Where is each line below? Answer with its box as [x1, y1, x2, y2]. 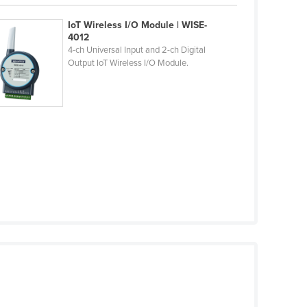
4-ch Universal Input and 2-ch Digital [67, 45, 206, 56]
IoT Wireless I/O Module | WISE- [67, 19, 207, 32]
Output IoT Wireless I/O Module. [67, 58, 188, 69]
